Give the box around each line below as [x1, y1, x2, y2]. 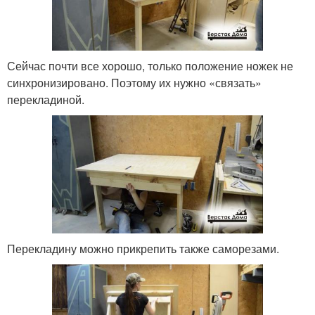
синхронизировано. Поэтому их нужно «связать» [7, 74, 262, 91]
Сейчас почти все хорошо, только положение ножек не [7, 57, 293, 74]
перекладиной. [7, 91, 84, 108]
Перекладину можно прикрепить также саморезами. [7, 240, 279, 257]
